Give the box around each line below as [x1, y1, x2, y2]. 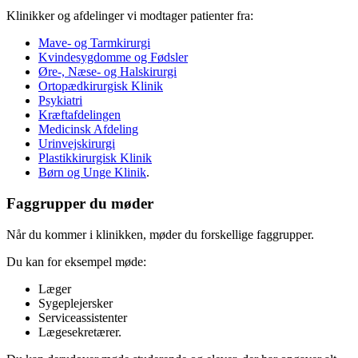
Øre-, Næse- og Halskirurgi [38, 65, 177, 79]
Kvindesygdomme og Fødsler [38, 50, 188, 65]
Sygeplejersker [38, 296, 113, 310]
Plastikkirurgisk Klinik [38, 151, 152, 165]
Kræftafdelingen [38, 108, 121, 122]
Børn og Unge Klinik [38, 165, 146, 180]
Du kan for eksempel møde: [6, 254, 146, 268]
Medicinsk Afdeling [38, 122, 138, 137]
